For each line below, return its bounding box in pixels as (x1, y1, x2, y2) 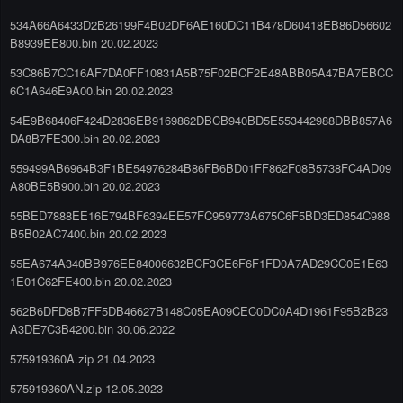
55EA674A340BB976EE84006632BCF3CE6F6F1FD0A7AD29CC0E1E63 (10, 254, 388, 272)
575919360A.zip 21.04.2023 (10, 349, 155, 367)
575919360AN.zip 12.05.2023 (10, 379, 163, 397)
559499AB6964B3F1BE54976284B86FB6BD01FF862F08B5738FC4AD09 (10, 158, 391, 176)
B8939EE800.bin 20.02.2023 (10, 33, 158, 51)
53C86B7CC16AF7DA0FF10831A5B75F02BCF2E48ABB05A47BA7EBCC (10, 63, 393, 81)
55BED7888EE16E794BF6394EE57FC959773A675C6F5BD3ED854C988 (10, 206, 390, 224)
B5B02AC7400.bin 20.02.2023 (10, 224, 166, 242)
